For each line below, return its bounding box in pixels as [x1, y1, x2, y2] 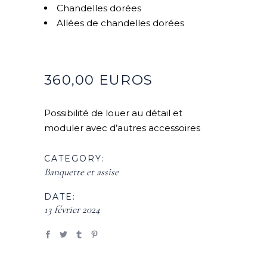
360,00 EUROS [44, 72, 153, 89]
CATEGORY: [44, 153, 104, 164]
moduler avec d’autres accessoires [44, 122, 200, 134]
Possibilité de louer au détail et [44, 107, 182, 119]
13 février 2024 [44, 203, 100, 216]
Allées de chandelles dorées [57, 17, 184, 29]
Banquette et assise [44, 166, 119, 179]
